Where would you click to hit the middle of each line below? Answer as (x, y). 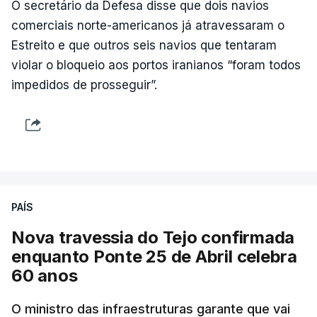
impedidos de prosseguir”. (84, 85)
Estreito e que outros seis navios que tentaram (144, 45)
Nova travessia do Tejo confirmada (153, 237)
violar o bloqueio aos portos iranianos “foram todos (156, 65)
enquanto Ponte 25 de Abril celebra (154, 257)
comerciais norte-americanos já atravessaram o (148, 25)
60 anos (45, 276)
